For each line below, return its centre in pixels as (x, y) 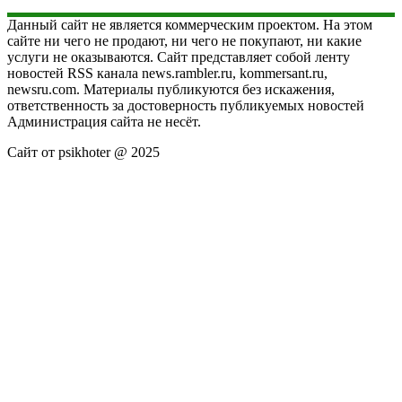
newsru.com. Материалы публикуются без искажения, (171, 89)
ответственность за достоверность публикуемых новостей (186, 105)
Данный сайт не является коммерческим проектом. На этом (190, 24)
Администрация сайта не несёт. (104, 121)
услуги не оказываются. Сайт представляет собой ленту (179, 57)
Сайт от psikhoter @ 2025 (83, 152)
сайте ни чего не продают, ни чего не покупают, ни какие (184, 40)
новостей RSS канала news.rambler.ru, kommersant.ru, (167, 73)
